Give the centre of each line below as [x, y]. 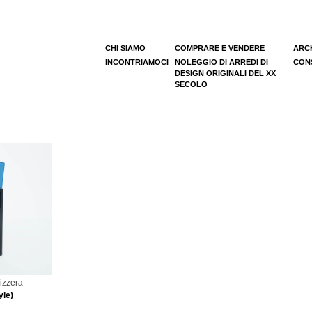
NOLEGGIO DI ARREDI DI [221, 62]
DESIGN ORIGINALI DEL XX [225, 73]
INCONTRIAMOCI [137, 62]
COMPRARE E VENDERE [220, 48]
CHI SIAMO [125, 48]
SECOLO [191, 84]
